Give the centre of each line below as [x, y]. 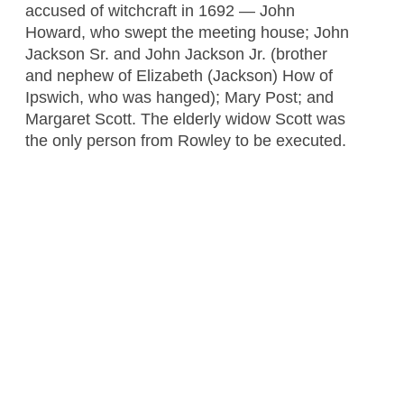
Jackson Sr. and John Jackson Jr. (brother [176, 54]
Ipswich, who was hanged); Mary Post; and [179, 97]
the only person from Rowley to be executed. [185, 140]
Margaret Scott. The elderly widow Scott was [185, 119]
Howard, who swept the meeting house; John [187, 32]
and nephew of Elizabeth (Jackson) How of [179, 75]
